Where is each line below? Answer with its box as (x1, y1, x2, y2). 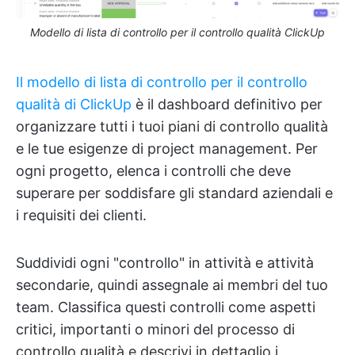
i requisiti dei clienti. (16, 207, 147, 224)
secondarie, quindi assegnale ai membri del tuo (16, 277, 328, 294)
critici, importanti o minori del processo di (16, 321, 295, 338)
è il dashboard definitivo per (132, 96, 323, 113)
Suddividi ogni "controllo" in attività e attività (16, 254, 314, 272)
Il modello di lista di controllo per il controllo (16, 74, 307, 91)
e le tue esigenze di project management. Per (16, 140, 318, 158)
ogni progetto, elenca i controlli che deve (16, 162, 291, 180)
